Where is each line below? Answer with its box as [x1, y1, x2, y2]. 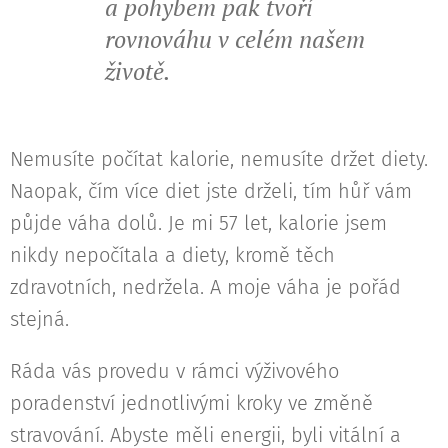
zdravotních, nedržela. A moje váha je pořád [10, 275, 401, 300]
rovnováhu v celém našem [105, 23, 365, 56]
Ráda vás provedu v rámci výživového [10, 359, 339, 384]
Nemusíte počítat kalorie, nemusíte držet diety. [10, 147, 428, 172]
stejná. [10, 307, 75, 332]
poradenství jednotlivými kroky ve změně [10, 391, 373, 416]
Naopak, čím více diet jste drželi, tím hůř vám [10, 179, 412, 204]
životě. [105, 55, 176, 88]
